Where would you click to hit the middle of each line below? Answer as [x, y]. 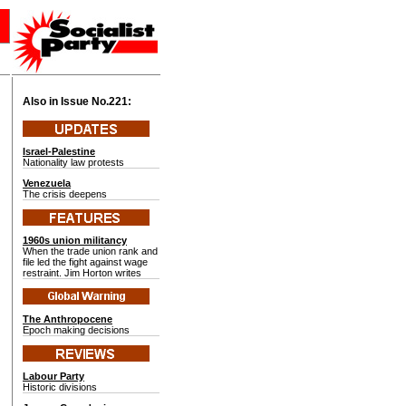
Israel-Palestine [59, 151]
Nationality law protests [73, 162]
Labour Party [53, 376]
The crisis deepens [65, 194]
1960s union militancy [75, 240]
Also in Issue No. [66, 101]
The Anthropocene [68, 319]
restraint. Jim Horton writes [82, 273]
